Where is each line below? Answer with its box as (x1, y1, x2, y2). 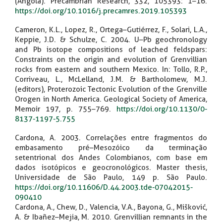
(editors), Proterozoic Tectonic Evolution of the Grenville (15, 84, 207, 94)
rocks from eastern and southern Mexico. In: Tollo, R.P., (15, 64, 207, 74)
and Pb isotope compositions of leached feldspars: (15, 45, 207, 54)
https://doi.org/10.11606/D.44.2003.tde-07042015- (15, 182, 193, 192)
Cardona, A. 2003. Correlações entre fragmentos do (15, 133, 207, 142)
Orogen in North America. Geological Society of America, (15, 94, 207, 104)
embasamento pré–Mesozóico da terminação (15, 143, 207, 152)
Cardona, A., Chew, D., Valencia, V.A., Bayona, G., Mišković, (15, 202, 207, 212)
